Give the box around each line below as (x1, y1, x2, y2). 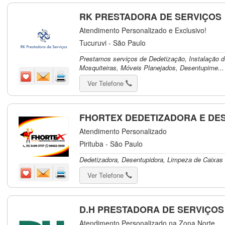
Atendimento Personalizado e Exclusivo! (79, 25, 207, 35)
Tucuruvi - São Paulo (79, 38, 146, 48)
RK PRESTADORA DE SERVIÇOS (79, 10, 222, 23)
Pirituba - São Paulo (79, 139, 143, 149)
